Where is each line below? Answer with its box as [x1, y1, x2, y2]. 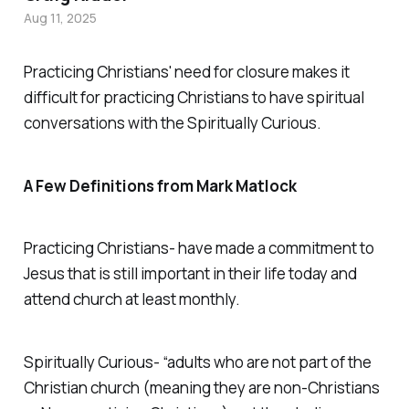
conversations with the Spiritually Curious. [23, 111, 321, 133]
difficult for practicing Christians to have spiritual [23, 86, 364, 108]
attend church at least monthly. [23, 288, 243, 310]
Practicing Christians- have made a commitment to [23, 237, 374, 259]
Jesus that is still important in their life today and [23, 263, 357, 285]
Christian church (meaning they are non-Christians [23, 377, 380, 399]
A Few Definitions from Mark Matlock [23, 174, 297, 196]
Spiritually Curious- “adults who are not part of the [23, 351, 372, 373]
